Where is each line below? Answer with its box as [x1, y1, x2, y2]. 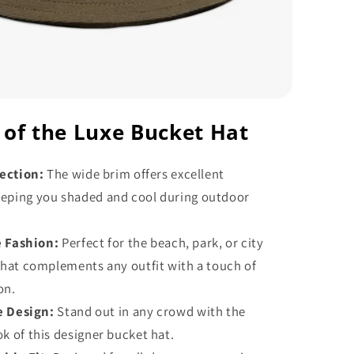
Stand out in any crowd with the [54, 303, 246, 321]
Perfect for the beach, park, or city [58, 234, 264, 252]
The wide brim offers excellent [43, 165, 224, 183]
